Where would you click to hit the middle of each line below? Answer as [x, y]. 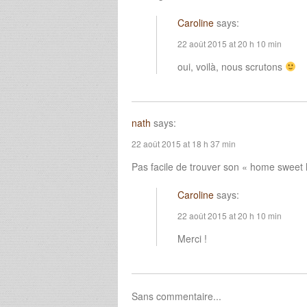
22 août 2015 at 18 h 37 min [184, 143]
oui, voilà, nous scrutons [231, 66]
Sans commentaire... [176, 296]
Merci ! [192, 238]
